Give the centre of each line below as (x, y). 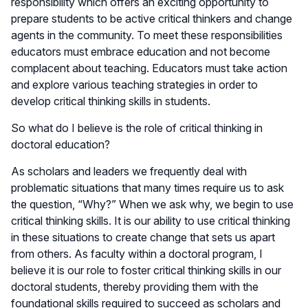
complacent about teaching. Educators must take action (149, 68)
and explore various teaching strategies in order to (134, 84)
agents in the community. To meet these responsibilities (147, 35)
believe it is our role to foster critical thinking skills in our (146, 270)
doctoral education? (60, 144)
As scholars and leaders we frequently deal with (129, 171)
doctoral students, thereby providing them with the (135, 286)
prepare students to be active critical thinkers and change (152, 18)
